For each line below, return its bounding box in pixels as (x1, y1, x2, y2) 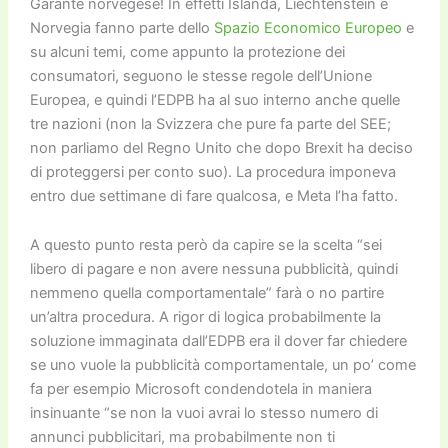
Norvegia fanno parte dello (29, 18, 214, 37)
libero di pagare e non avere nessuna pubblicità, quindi (29, 260, 398, 279)
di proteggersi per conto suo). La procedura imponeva (29, 162, 396, 181)
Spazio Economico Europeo (213, 18, 402, 37)
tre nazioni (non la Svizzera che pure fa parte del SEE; (29, 114, 391, 133)
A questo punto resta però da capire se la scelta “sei (29, 236, 382, 255)
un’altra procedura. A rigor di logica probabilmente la (29, 308, 381, 327)
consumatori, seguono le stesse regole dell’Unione (29, 66, 372, 85)
